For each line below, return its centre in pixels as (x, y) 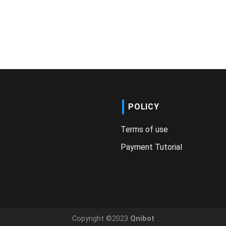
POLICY (144, 107)
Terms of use (144, 130)
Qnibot (141, 219)
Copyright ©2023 (100, 219)
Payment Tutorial (151, 147)
